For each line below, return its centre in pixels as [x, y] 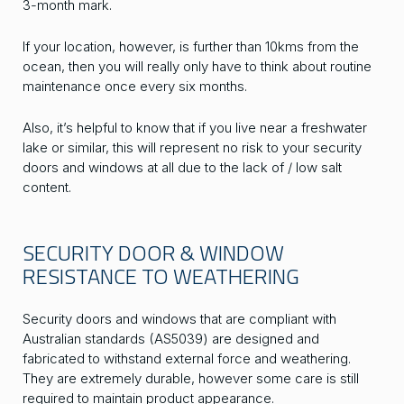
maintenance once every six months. [135, 87]
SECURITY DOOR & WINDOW [153, 253]
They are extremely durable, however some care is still [191, 379]
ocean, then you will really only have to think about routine [197, 67]
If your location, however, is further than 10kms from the [191, 47]
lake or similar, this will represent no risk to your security [192, 148]
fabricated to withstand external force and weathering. [187, 359]
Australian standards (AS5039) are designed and [171, 339]
